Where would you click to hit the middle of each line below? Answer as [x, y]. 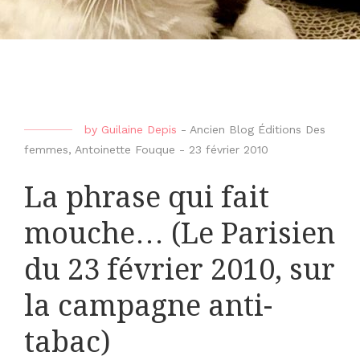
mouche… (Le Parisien [180, 234]
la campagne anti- [148, 306]
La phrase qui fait [147, 198]
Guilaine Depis [139, 129]
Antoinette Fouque [125, 149]
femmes [46, 149]
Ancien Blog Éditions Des [258, 129]
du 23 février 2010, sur [180, 270]
